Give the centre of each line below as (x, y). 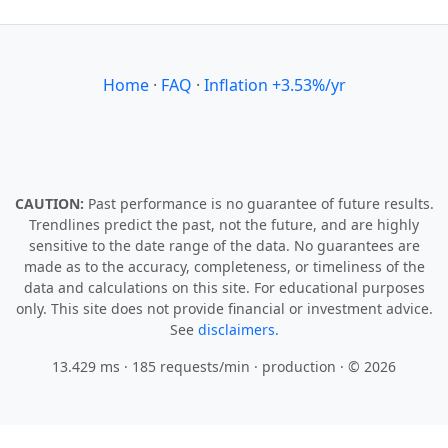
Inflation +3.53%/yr (274, 85)
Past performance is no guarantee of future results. (260, 203)
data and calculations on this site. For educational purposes (224, 287)
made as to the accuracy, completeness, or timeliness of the (224, 266)
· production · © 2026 (323, 366)
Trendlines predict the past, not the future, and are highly (224, 224)
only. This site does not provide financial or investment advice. (224, 308)
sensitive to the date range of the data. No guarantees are (224, 245)
